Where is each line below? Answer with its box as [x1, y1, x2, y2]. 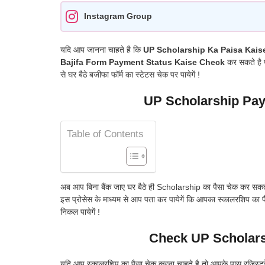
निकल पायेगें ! [60, 206, 100, 216]
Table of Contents [67, 128, 144, 140]
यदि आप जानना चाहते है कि [60, 44, 143, 54]
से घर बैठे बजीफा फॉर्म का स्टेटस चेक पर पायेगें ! [60, 69, 200, 79]
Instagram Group [84, 11, 152, 21]
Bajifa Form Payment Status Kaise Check [60, 57, 225, 67]
